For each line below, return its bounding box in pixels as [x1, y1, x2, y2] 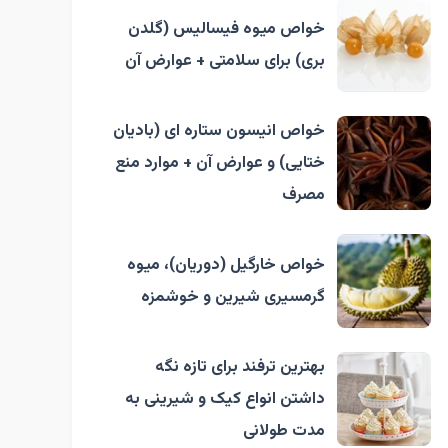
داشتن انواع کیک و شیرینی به [124, 386, 325, 412]
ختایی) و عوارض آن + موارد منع [114, 150, 325, 176]
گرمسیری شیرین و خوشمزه [140, 284, 325, 310]
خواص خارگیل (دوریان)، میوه [126, 252, 325, 278]
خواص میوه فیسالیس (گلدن [127, 16, 325, 42]
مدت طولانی [242, 418, 325, 444]
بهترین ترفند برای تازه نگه [154, 354, 325, 380]
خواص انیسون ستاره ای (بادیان [112, 118, 325, 144]
